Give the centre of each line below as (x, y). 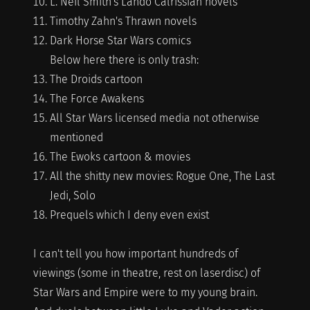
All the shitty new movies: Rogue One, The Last (162, 176)
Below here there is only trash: (124, 60)
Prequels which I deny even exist (129, 215)
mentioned (76, 137)
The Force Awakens (97, 98)
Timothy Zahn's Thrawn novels (123, 21)
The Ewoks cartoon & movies (120, 156)
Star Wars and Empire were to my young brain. (145, 292)
